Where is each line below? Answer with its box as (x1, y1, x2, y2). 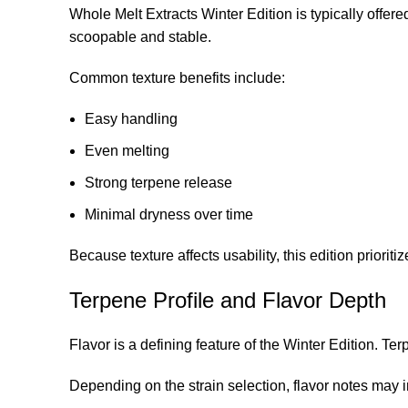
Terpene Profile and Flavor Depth (69, 287, 386, 312)
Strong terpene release (85, 174, 232, 190)
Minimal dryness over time (85, 206, 253, 222)
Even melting (85, 142, 169, 158)
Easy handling (85, 110, 178, 127)
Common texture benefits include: (69, 69, 285, 86)
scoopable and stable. (69, 28, 211, 45)
